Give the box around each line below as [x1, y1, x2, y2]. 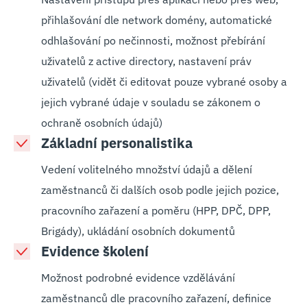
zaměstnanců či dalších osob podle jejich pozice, [41, 183, 279, 197]
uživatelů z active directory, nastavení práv [41, 54, 251, 68]
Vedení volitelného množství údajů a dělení [41, 162, 252, 176]
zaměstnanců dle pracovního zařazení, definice [41, 291, 271, 305]
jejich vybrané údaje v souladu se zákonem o [41, 95, 260, 109]
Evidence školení [41, 242, 149, 260]
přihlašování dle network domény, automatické [41, 13, 272, 27]
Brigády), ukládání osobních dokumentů [41, 224, 235, 238]
